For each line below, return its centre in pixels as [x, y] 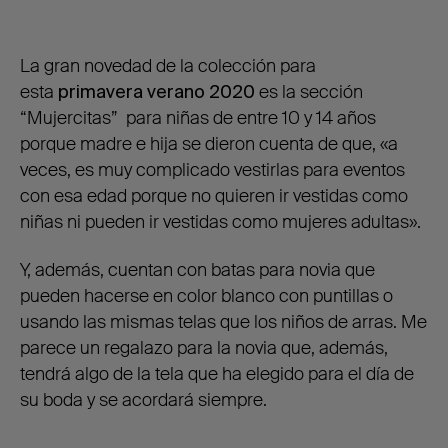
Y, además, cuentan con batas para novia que [197, 270]
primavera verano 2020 [156, 92]
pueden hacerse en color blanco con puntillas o [206, 296]
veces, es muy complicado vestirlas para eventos [212, 170]
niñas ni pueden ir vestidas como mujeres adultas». [220, 222]
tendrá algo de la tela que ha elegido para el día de [217, 374]
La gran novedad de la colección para [168, 66]
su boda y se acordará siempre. [143, 400]
